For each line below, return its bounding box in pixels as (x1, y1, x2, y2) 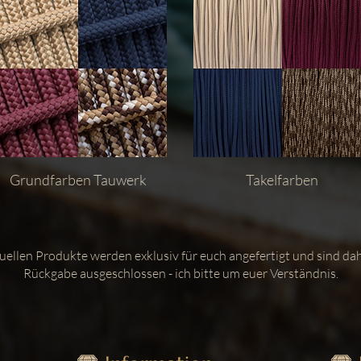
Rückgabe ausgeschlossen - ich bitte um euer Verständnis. (23, 264, 338, 281)
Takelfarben (246, 170, 318, 189)
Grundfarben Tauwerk (10, 170, 147, 189)
